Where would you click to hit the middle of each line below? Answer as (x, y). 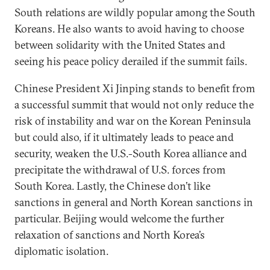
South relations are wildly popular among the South (135, 12)
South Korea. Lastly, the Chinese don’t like (112, 186)
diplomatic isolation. (61, 251)
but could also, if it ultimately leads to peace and (124, 137)
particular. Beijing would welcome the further (119, 218)
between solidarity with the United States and (120, 45)
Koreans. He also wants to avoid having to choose (129, 29)
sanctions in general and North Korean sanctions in (134, 202)
